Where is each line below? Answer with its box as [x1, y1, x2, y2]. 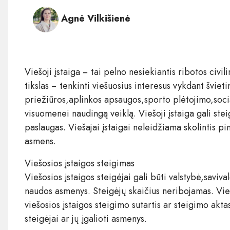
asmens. [24, 135, 56, 148]
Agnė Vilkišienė [61, 12, 130, 26]
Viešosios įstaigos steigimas [24, 157, 135, 170]
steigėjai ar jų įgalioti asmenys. [24, 212, 147, 225]
